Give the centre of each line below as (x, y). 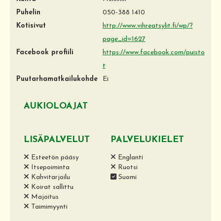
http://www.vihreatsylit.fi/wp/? (147, 26)
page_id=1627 (124, 39)
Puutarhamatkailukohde (57, 79)
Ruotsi (127, 167)
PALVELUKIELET (147, 140)
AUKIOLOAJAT (56, 106)
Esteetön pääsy (54, 157)
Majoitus (44, 197)
